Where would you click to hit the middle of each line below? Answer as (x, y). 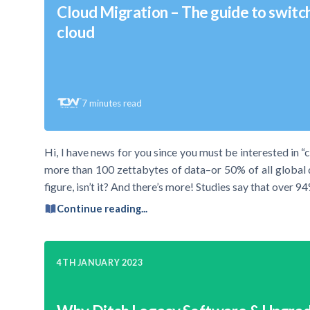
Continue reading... (102, 209)
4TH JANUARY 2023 (100, 262)
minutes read (116, 103)
